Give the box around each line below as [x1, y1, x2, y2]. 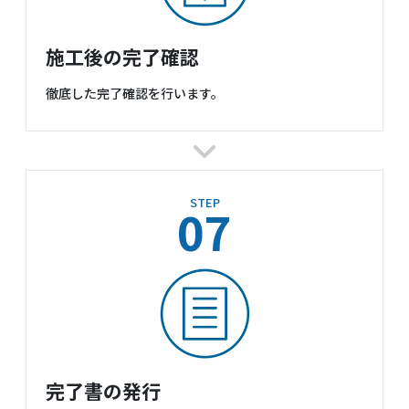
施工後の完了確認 [46, 42, 199, 70]
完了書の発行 [46, 377, 161, 405]
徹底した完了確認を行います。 [46, 84, 224, 103]
